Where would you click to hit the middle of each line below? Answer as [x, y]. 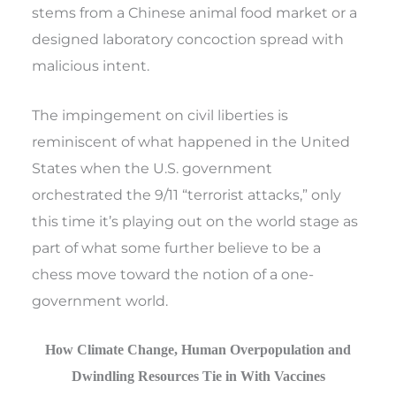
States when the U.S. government [152, 168]
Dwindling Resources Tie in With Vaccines [198, 377]
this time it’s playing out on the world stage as [195, 221]
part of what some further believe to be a [177, 248]
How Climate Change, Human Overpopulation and [198, 350]
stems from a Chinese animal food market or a [195, 12]
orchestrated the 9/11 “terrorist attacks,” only [187, 195]
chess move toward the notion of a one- [173, 274]
